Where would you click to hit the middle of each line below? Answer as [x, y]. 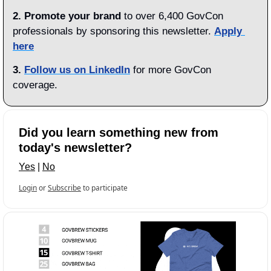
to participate [105, 188]
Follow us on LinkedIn [77, 70]
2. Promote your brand [67, 16]
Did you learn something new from [119, 133]
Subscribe [64, 188]
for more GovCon [171, 70]
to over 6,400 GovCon [172, 16]
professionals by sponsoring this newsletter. [113, 31]
